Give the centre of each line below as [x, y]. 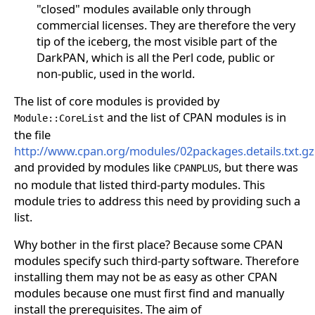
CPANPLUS [196, 168]
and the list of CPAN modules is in [195, 117]
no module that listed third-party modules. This [140, 185]
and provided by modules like [94, 167]
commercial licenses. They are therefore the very [166, 25]
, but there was [258, 167]
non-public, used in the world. [116, 74]
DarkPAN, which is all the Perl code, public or [156, 58]
